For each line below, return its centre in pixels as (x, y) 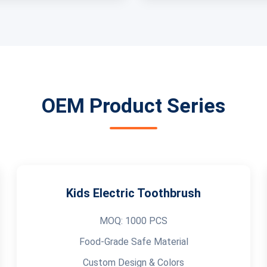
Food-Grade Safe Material (133, 242)
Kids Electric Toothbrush (133, 193)
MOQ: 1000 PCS (133, 221)
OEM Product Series (133, 105)
